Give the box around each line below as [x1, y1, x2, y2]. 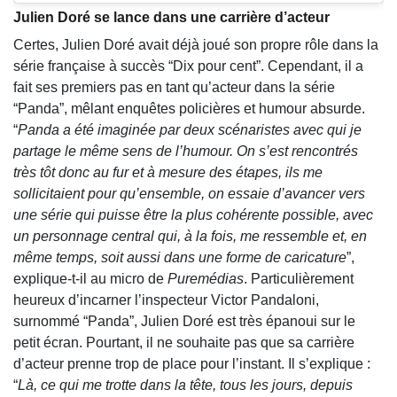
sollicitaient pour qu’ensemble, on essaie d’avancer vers [13, 186, 365, 202]
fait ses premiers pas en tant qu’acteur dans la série [13, 80, 335, 96]
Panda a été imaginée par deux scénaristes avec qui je [18, 122, 362, 138]
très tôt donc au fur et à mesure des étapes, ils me [13, 165, 323, 181]
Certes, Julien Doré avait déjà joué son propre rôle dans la [13, 37, 378, 53]
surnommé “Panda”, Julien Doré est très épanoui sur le [13, 314, 355, 330]
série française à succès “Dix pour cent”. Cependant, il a [13, 58, 363, 74]
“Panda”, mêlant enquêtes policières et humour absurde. [13, 101, 365, 117]
